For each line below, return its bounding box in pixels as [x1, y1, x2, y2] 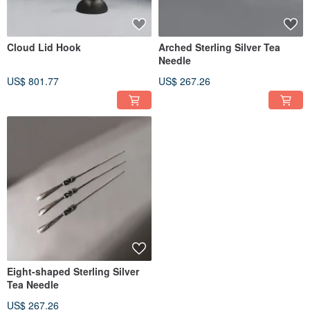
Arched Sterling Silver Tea [158, 40, 280, 55]
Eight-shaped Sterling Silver [7, 264, 139, 279]
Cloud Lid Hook [7, 40, 81, 55]
